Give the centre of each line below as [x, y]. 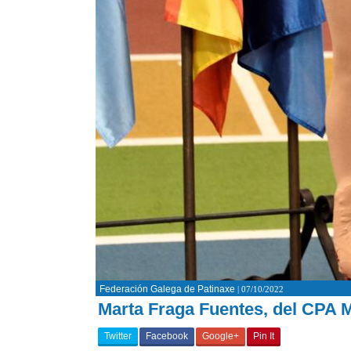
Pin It [264, 336]
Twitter [118, 336]
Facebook [167, 336]
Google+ [221, 336]
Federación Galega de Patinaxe [167, 289]
